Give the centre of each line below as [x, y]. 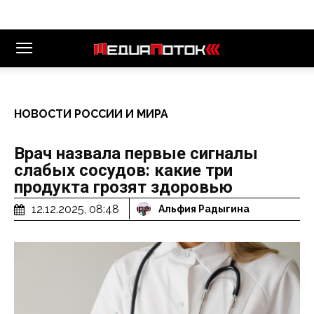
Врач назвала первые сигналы [136, 153]
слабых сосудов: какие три [123, 170]
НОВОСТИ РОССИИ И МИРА [91, 114]
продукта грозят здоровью [123, 187]
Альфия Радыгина [204, 209]
